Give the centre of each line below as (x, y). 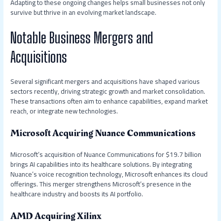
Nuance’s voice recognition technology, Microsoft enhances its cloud (109, 174)
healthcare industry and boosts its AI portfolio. (77, 194)
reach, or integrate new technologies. (64, 111)
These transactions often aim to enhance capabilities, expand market (109, 101)
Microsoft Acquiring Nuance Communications (103, 133)
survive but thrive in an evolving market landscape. (84, 13)
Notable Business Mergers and (82, 37)
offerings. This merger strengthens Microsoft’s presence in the (101, 184)
